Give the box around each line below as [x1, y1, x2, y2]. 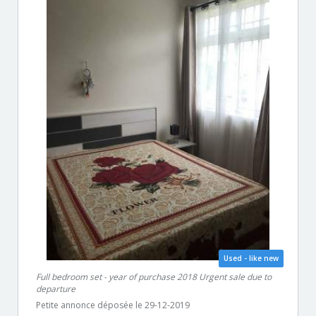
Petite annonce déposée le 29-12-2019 [36, 298, 190, 311]
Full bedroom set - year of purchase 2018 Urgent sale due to [36, 270, 272, 283]
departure [36, 282, 75, 295]
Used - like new [224, 253, 279, 263]
